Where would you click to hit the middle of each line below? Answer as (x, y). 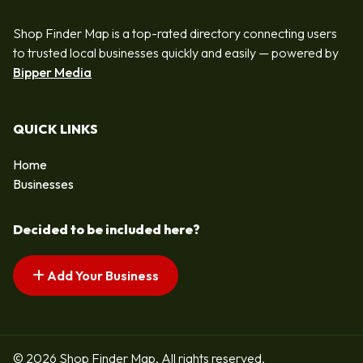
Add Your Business (102, 276)
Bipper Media (52, 72)
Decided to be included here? (107, 230)
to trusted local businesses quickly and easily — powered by (176, 53)
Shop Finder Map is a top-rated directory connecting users (175, 33)
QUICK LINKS (56, 129)
